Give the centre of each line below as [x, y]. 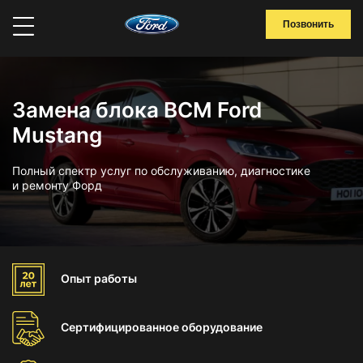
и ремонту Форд [57, 185]
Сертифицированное [121, 327]
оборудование [222, 327]
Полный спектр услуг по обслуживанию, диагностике [161, 171]
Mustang [57, 135]
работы [115, 278]
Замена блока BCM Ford [137, 110]
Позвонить [308, 24]
